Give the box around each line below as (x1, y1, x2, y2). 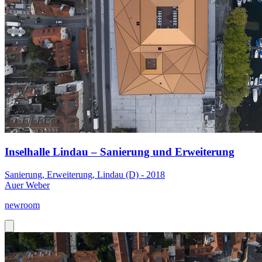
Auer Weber (5, 180, 50, 191)
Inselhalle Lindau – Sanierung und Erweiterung (5, 146, 235, 158)
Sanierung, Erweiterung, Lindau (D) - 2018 (5, 170, 165, 180)
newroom (5, 200, 40, 211)
